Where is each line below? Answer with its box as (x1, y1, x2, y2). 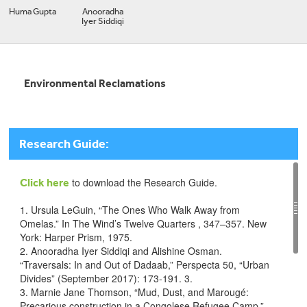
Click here (20, 176, 69, 189)
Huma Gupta (9, 6, 56, 16)
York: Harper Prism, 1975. (20, 230, 132, 244)
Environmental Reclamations (24, 77, 166, 90)
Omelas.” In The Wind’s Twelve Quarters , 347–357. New (20, 217, 267, 230)
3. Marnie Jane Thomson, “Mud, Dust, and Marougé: (20, 285, 249, 299)
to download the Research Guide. (69, 175, 217, 189)
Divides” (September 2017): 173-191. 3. (20, 271, 195, 285)
